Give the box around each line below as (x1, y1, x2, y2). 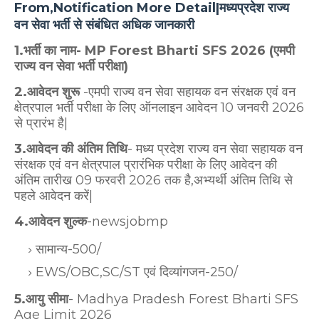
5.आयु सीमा (14, 291, 68, 307)
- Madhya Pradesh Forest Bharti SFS (68, 291, 298, 307)
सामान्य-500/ (36, 241, 101, 257)
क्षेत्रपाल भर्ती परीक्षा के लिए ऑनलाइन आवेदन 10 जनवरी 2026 (14, 99, 304, 115)
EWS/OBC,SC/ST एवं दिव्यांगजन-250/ (36, 263, 238, 280)
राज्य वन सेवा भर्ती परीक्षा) (14, 58, 128, 74)
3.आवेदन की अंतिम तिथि (14, 140, 127, 157)
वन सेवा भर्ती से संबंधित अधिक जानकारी (14, 16, 198, 33)
